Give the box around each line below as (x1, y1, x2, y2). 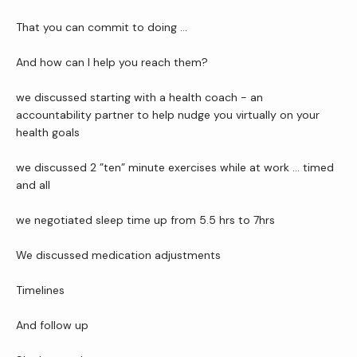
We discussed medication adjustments (16, 248, 221, 262)
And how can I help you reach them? (16, 55, 208, 69)
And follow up (16, 318, 88, 332)
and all (16, 178, 50, 192)
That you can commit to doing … (16, 20, 187, 34)
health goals (16, 125, 80, 139)
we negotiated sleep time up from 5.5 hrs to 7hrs (16, 213, 275, 227)
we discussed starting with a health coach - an (16, 90, 263, 104)
